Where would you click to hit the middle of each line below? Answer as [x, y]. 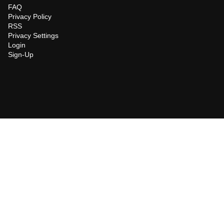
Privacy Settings [33, 35]
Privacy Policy [30, 16]
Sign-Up [21, 54]
